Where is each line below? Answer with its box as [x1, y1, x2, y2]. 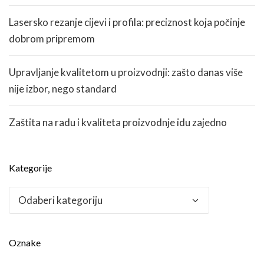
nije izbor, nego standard [9, 82, 117, 95]
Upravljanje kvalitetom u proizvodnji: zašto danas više [9, 65, 243, 78]
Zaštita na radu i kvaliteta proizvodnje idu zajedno [9, 115, 227, 128]
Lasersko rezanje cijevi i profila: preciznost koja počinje [9, 15, 245, 28]
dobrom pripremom [9, 32, 95, 45]
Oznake [9, 236, 41, 248]
